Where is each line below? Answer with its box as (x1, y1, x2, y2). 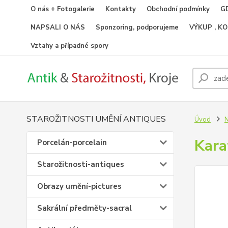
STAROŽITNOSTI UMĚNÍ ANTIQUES (26, 113, 166, 125)
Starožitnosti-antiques (37, 159, 124, 169)
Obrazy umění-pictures (37, 181, 122, 191)
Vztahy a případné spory (31, 41, 108, 50)
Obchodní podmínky (147, 5, 210, 14)
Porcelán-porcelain (37, 137, 107, 148)
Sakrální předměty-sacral (37, 203, 132, 213)
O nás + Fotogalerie (31, 5, 95, 14)
